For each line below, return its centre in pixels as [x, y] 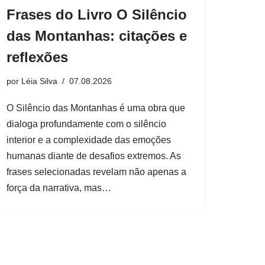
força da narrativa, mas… [60, 188]
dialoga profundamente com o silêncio [86, 124]
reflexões [37, 57]
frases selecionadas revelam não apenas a [96, 172]
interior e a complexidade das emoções [89, 140]
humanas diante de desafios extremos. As [94, 156]
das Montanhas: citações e [97, 35]
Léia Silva [39, 81]
